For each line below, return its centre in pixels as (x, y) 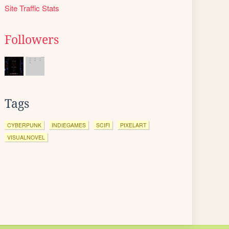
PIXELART (133, 125)
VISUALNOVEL (26, 137)
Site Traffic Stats (32, 8)
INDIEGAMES (69, 125)
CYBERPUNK (24, 125)
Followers (32, 40)
